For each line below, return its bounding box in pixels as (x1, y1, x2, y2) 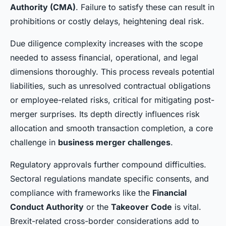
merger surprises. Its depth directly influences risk (10, 109, 200, 120)
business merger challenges (58, 137, 171, 148)
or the (84, 202, 111, 212)
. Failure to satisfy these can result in (76, 2, 214, 13)
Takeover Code (111, 202, 172, 212)
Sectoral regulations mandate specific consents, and (10, 174, 209, 184)
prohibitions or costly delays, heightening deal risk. (10, 16, 204, 27)
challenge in (10, 137, 58, 148)
